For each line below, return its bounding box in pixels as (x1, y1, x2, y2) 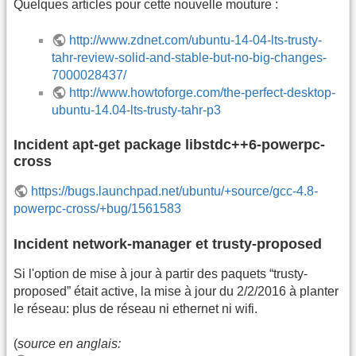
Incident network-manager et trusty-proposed (14, 235, 322, 252)
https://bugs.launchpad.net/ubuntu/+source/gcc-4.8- (31, 184, 319, 199)
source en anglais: (17, 336, 121, 350)
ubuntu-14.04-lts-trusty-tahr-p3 (52, 103, 221, 117)
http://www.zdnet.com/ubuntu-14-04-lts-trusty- (69, 33, 323, 47)
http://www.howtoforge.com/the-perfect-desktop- (69, 85, 336, 99)
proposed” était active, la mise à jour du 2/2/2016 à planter (14, 284, 339, 298)
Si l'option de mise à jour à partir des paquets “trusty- (14, 266, 308, 281)
